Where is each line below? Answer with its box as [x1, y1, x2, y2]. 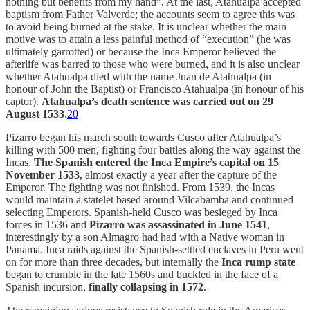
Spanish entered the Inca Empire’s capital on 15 [55, 156, 279, 169]
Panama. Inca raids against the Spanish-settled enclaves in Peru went [6, 244, 304, 256]
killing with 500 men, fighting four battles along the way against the [6, 144, 300, 156]
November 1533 [6, 169, 80, 181]
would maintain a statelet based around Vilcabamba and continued [6, 194, 293, 206]
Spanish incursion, [6, 281, 89, 293]
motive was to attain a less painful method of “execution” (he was [6, 33, 291, 46]
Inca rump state [221, 256, 295, 268]
